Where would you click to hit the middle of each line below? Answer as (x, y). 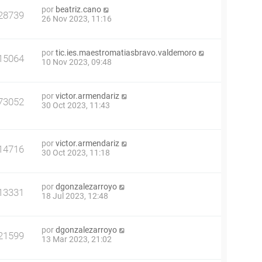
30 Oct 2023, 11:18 (76, 153)
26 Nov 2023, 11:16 (77, 19)
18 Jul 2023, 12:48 (75, 196)
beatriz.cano (78, 9)
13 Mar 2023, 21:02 (77, 239)
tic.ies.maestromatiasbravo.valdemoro (126, 53)
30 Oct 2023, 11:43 (76, 105)
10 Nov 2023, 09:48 (77, 62)
